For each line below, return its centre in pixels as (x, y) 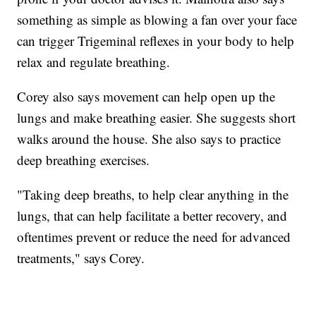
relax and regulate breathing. (94, 61)
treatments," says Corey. (81, 257)
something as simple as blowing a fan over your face (157, 19)
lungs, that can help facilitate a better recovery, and (152, 215)
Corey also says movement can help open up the (146, 96)
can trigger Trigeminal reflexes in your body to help (156, 40)
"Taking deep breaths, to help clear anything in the (153, 194)
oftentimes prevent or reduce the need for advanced (154, 236)
